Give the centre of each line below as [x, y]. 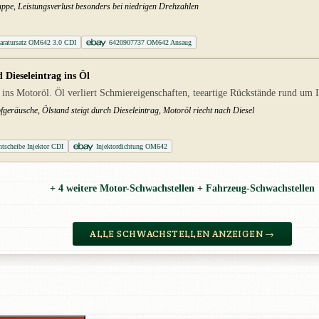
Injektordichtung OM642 [132, 147]
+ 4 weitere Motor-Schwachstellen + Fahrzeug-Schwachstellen [182, 188]
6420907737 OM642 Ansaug [151, 43]
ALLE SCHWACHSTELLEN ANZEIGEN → [182, 234]
